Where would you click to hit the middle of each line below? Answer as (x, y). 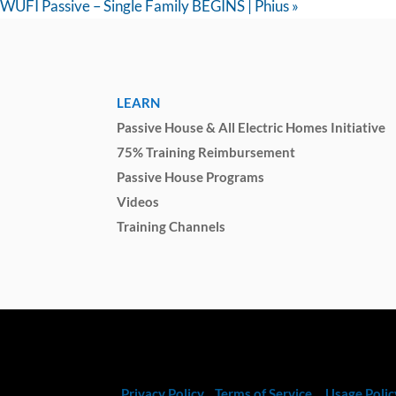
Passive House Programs (190, 176)
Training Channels (171, 226)
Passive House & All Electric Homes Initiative (251, 127)
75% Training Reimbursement (206, 152)
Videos (138, 201)
